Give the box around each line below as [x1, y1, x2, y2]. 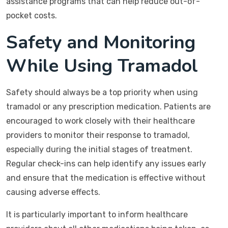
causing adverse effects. [6, 187, 100, 197]
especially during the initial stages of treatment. [6, 145, 192, 154]
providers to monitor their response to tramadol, [6, 130, 190, 140]
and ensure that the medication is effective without [6, 173, 206, 183]
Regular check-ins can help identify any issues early [6, 159, 206, 168]
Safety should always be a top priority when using [6, 88, 198, 97]
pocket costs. [6, 11, 57, 20]
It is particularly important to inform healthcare [6, 210, 188, 219]
